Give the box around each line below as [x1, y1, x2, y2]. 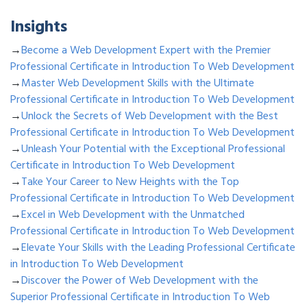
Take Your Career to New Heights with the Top [21, 173, 239, 192]
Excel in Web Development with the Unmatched [21, 206, 245, 225]
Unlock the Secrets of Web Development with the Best [21, 108, 278, 126]
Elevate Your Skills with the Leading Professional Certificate [21, 239, 295, 258]
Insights [10, 14, 67, 41]
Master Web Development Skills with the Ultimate [21, 75, 254, 93]
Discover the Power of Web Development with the [21, 272, 258, 291]
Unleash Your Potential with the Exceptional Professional [21, 140, 285, 159]
